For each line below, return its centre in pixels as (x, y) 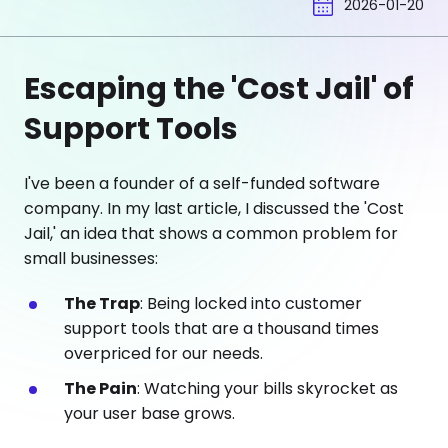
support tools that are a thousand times (221, 328)
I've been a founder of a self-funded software (202, 183)
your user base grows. (149, 413)
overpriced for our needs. (163, 353)
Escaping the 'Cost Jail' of (219, 89)
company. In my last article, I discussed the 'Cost (214, 208)
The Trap (102, 303)
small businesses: (91, 258)
